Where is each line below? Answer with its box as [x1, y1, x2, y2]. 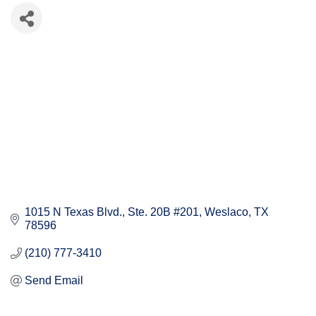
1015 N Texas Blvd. [25, 206, 122, 219]
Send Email [25, 274, 83, 287]
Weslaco [205, 206, 248, 219]
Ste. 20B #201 [128, 206, 199, 219]
